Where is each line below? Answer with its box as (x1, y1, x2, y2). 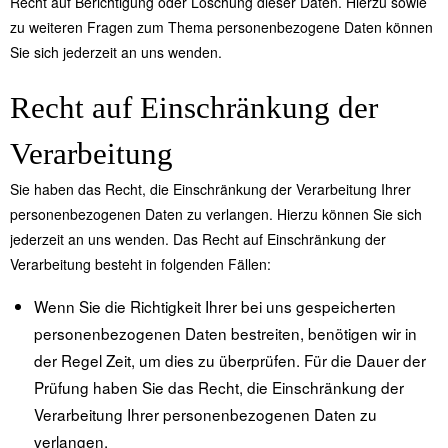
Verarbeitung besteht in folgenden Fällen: (10, 254, 271, 275)
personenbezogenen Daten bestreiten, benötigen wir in (34, 322, 418, 345)
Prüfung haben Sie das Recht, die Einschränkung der (34, 376, 405, 399)
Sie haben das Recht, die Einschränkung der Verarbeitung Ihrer (10, 179, 411, 200)
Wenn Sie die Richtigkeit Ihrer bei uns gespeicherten (34, 295, 397, 318)
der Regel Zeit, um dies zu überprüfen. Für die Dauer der (34, 349, 427, 372)
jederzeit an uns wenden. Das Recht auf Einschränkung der (10, 229, 386, 250)
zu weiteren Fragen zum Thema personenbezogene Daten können (10, 17, 433, 38)
